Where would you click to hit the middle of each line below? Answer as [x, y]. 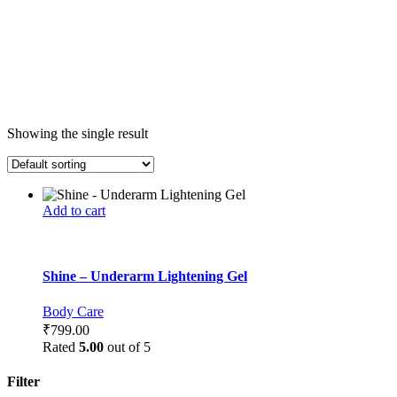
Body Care [73, 311]
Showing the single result [78, 133]
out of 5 [127, 346]
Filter [23, 381]
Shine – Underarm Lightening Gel [145, 276]
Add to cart [74, 210]
